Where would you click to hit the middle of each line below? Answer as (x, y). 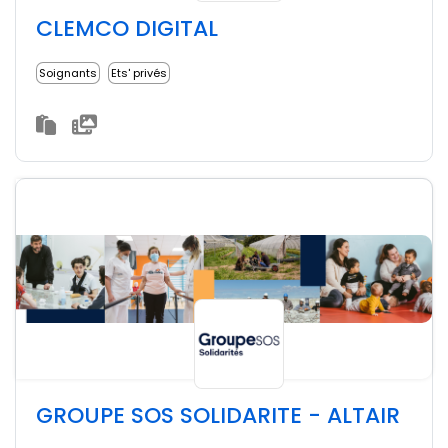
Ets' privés (139, 73)
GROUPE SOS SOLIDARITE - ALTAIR (218, 415)
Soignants (68, 73)
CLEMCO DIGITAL (127, 28)
